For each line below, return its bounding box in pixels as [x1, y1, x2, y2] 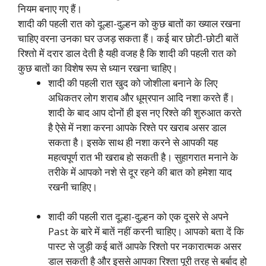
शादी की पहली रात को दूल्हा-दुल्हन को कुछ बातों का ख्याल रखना [18, 16, 240, 30]
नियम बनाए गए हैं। [18, 1, 82, 15]
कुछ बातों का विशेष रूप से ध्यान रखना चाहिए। [18, 61, 178, 75]
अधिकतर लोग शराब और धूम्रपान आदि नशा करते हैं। [48, 90, 235, 104]
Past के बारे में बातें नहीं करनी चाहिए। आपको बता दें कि [48, 224, 244, 238]
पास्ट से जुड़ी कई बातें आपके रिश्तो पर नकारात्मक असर [48, 239, 241, 253]
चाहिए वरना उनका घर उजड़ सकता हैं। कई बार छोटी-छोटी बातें [18, 31, 239, 45]
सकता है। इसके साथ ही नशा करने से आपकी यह [48, 135, 218, 149]
